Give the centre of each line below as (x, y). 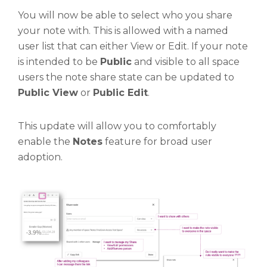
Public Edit (120, 93)
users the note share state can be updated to (126, 77)
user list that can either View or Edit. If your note (133, 46)
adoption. (40, 157)
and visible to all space (186, 62)
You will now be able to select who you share (125, 15)
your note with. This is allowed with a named (123, 31)
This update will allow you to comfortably (117, 126)
